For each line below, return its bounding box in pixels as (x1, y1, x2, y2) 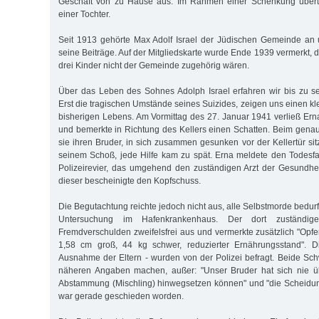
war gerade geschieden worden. (58, 291, 184, 302)
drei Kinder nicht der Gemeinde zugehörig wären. (58, 61, 249, 71)
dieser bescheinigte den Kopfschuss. (58, 176, 201, 187)
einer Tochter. (58, 9, 110, 20)
